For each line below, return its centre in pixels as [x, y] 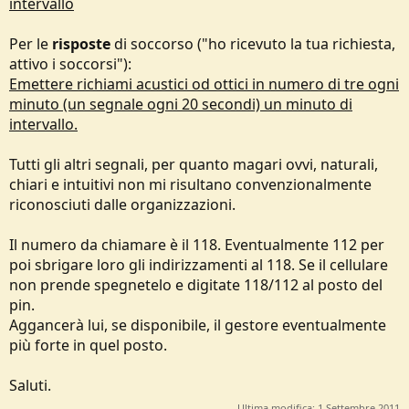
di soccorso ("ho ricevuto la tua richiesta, [253, 44]
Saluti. [30, 385]
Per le [31, 44]
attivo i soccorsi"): [70, 64]
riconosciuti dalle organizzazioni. [122, 204]
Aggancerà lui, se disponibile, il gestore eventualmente [198, 325]
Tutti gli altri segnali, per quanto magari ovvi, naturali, [194, 164]
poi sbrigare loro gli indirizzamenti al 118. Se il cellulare [199, 265]
